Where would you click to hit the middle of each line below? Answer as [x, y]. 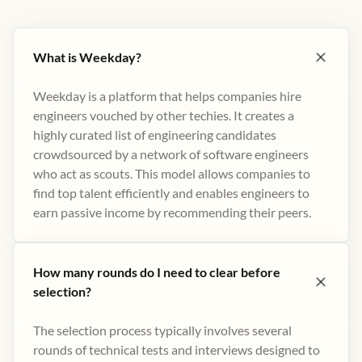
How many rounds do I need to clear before [157, 272]
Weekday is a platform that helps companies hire [167, 96]
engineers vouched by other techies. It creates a [164, 115]
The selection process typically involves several [162, 330]
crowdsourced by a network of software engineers [171, 154]
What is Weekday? [87, 57]
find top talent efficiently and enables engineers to [171, 193]
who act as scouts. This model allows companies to [172, 173]
